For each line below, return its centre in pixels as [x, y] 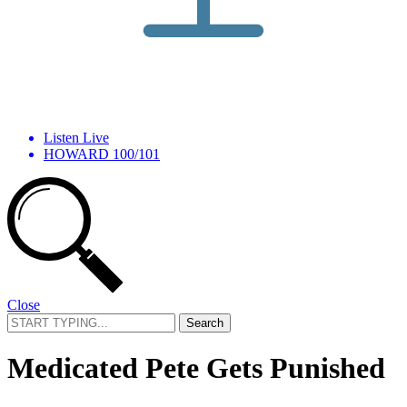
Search [26, 320]
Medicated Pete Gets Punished [196, 368]
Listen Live [76, 137]
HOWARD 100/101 [102, 154]
